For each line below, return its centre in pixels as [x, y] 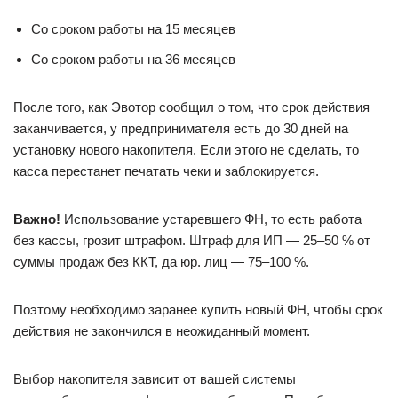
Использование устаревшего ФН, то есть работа [211, 219]
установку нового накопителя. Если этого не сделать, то [186, 150]
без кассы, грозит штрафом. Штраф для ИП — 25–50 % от [192, 240]
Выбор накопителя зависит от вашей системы [155, 379]
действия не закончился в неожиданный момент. [162, 331]
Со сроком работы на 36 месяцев [133, 59]
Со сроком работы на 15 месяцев [133, 29]
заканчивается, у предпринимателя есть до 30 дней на [181, 128]
